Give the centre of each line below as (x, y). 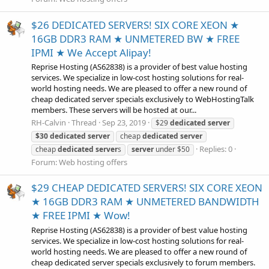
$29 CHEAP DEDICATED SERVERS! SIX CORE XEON (147, 188)
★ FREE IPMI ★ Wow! (81, 216)
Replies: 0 (216, 149)
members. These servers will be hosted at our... (114, 110)
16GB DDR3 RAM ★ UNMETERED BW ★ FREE (135, 38)
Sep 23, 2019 (124, 123)
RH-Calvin (49, 123)
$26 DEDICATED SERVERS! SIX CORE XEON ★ (135, 25)
